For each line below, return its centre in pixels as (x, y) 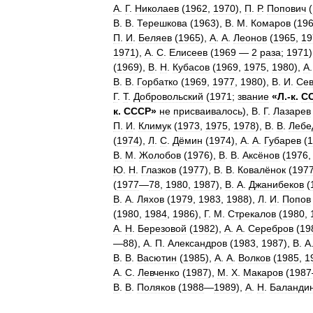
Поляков (156, 287)
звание (253, 96)
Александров (197, 243)
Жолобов (160, 155)
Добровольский (168, 96)
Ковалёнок (262, 170)
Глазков (159, 170)
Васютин (157, 258)
